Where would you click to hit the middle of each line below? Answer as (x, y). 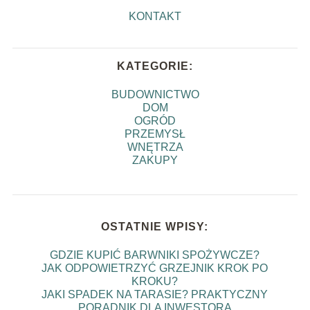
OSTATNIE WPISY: (155, 227)
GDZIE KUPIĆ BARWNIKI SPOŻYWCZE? (155, 255)
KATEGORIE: (155, 66)
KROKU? (155, 282)
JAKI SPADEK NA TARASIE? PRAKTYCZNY (155, 295)
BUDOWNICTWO (155, 95)
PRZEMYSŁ (155, 134)
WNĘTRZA (155, 147)
